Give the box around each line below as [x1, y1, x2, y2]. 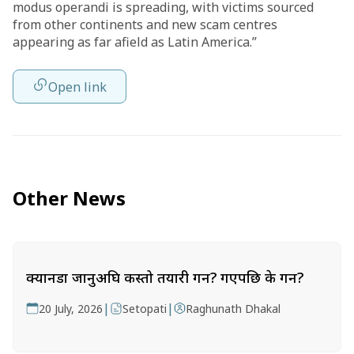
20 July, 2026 [39, 301, 103, 316]
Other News [13, 185, 126, 211]
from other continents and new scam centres [13, 16, 277, 33]
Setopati [122, 301, 167, 316]
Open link [48, 77, 107, 96]
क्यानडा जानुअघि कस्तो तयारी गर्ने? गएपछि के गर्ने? [26, 268, 303, 287]
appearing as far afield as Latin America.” [13, 33, 257, 51]
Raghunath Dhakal [186, 301, 281, 316]
